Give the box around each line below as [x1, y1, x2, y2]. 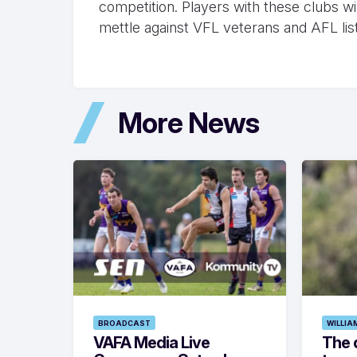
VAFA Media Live [93, 333, 210, 353]
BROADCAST [98, 319, 151, 328]
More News [118, 105, 259, 139]
